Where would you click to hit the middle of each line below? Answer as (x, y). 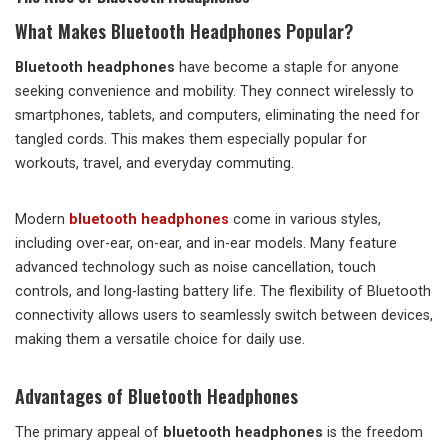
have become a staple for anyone (287, 67)
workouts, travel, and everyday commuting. (154, 163)
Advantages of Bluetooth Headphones (156, 396)
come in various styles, (305, 219)
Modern (42, 219)
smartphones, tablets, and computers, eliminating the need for (217, 115)
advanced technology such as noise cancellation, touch (195, 267)
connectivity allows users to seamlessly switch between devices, (224, 315)
